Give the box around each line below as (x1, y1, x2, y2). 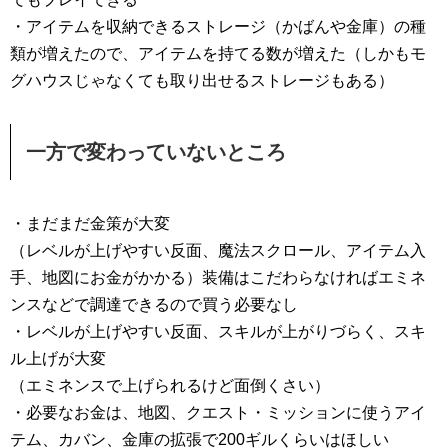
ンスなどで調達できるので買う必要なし (10, 295, 298, 313)
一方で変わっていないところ (26, 140, 286, 163)
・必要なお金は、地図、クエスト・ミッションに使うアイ (10, 403, 426, 421)
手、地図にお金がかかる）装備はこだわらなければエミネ (10, 268, 426, 286)
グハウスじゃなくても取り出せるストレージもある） (10, 71, 394, 89)
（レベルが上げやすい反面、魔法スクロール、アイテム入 (10, 241, 426, 259)
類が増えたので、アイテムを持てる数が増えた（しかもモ (10, 44, 426, 62)
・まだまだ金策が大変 (10, 214, 170, 232)
